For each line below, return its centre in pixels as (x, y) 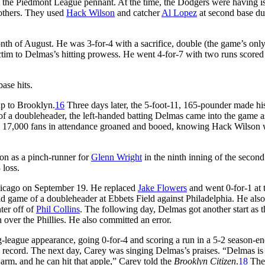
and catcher (138, 12)
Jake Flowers (162, 188)
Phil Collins (58, 209)
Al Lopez (179, 12)
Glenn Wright (117, 157)
